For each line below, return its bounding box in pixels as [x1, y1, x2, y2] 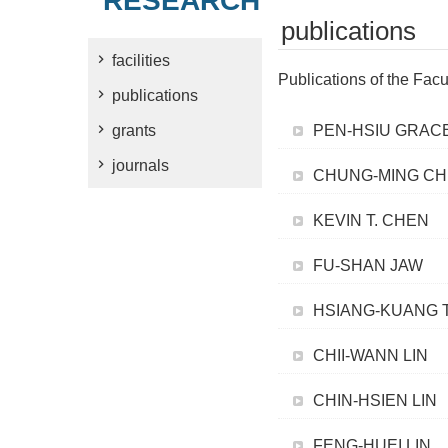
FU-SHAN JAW [313, 257, 423, 274]
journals [112, 157, 169, 174]
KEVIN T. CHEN [313, 212, 429, 229]
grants [112, 122, 156, 139]
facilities [112, 52, 170, 69]
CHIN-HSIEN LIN [313, 392, 437, 409]
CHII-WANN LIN [313, 347, 428, 364]
